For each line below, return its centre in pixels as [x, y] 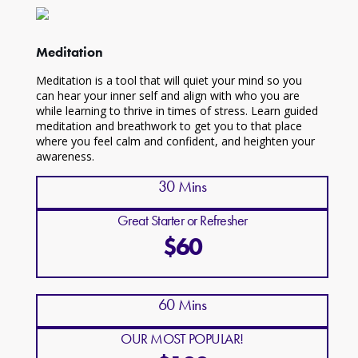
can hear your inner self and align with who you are [167, 96]
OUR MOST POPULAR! [182, 339]
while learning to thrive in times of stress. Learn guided [177, 111]
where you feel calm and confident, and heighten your [175, 141]
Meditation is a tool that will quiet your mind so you [169, 81]
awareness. [65, 157]
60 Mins [182, 305]
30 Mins [182, 187]
